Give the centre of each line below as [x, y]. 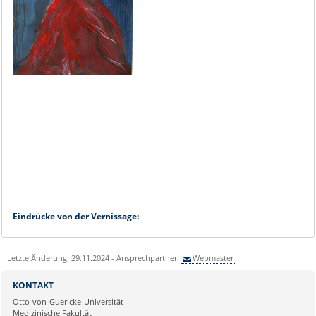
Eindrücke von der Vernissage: [75, 216]
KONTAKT [33, 285]
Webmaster [213, 257]
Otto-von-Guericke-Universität [68, 301]
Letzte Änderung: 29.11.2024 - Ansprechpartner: [94, 257]
